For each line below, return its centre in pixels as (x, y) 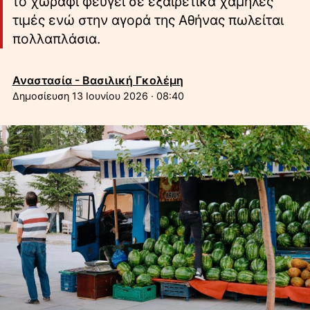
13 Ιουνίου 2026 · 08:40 (128, 95)
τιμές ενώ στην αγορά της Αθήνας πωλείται (148, 20)
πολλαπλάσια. (56, 39)
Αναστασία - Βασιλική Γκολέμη (98, 80)
